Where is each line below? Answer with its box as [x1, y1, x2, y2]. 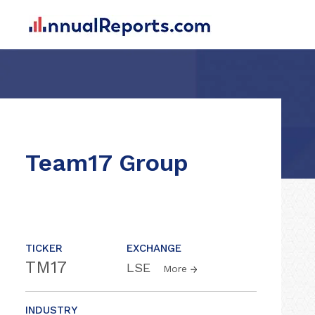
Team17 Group [25, 148, 188, 176]
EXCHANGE [127, 242, 181, 255]
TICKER [25, 242, 63, 255]
